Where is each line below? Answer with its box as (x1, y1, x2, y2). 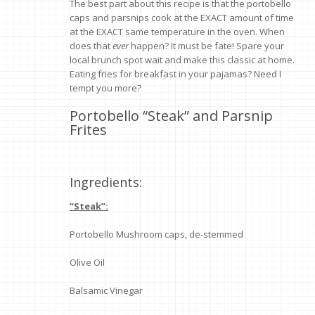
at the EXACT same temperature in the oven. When (70, 25, 285, 39)
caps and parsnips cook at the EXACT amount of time (70, 11, 294, 25)
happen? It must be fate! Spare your (129, 39, 284, 53)
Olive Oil (70, 256, 105, 269)
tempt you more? (70, 82, 141, 95)
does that (70, 39, 112, 53)
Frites (70, 120, 107, 140)
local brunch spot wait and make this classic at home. (70, 53, 295, 67)
